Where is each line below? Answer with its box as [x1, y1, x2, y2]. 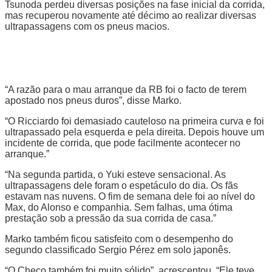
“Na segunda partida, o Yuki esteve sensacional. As [5, 169, 226, 180]
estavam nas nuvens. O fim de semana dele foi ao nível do [5, 191, 255, 202]
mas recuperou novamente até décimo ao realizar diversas [5, 10, 256, 21]
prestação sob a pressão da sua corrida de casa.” [5, 212, 216, 223]
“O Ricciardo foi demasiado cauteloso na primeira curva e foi [5, 115, 264, 126]
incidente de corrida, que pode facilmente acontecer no [5, 137, 240, 148]
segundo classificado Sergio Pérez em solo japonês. [5, 244, 231, 255]
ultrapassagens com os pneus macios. [5, 21, 169, 32]
